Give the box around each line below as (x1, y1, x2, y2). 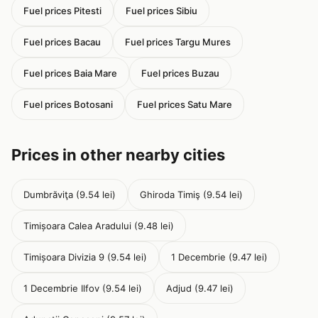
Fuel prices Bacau (23, 36, 101, 48)
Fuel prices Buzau (141, 67, 219, 79)
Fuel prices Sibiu (126, 5, 197, 16)
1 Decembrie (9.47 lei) (171, 251, 268, 263)
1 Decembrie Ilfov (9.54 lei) (23, 283, 142, 294)
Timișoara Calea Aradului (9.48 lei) (23, 220, 174, 231)
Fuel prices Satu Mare (137, 99, 232, 110)
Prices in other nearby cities (11, 146, 225, 164)
